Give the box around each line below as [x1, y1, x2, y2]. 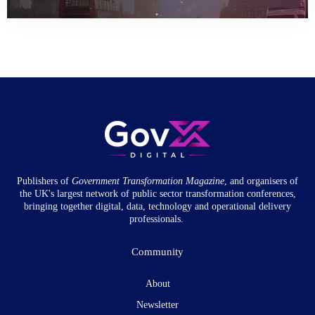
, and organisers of [224, 176, 298, 187]
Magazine [186, 176, 224, 187]
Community [131, 246, 184, 258]
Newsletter [136, 300, 179, 311]
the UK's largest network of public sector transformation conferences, [19, 188, 296, 200]
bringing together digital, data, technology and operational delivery [24, 201, 291, 212]
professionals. [129, 214, 186, 225]
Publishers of [17, 176, 72, 187]
